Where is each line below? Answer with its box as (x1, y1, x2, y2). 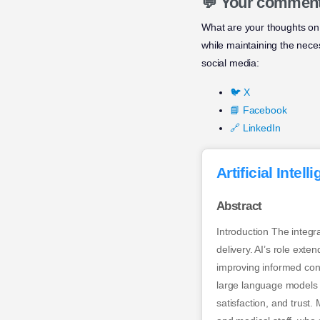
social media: (201, 57, 259, 69)
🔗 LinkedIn (230, 122, 281, 134)
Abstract (216, 199, 262, 213)
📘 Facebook (230, 104, 287, 116)
